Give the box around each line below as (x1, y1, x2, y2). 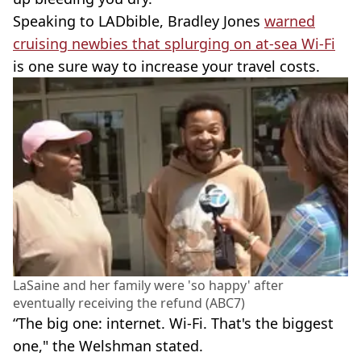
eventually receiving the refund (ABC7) (13, 293, 245, 312)
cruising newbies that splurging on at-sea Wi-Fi (13, 33, 335, 53)
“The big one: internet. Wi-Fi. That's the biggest (13, 313, 334, 333)
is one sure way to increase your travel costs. (13, 56, 320, 76)
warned (264, 10, 315, 31)
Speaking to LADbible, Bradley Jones (13, 10, 264, 31)
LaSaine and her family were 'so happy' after (13, 276, 284, 294)
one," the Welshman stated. (13, 335, 203, 355)
